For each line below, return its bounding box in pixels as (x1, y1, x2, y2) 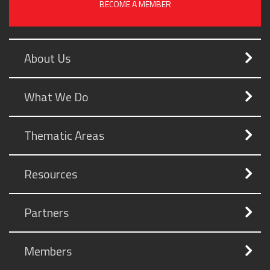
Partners (24, 203, 69, 222)
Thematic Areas (24, 126, 104, 145)
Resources (24, 165, 77, 184)
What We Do (24, 87, 89, 107)
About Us (24, 49, 71, 68)
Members (24, 242, 72, 261)
